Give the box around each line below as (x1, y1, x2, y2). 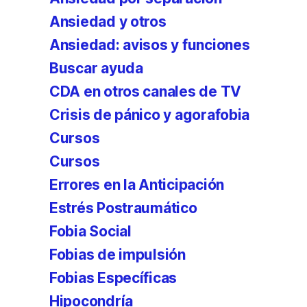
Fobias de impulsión (49, 246, 186, 263)
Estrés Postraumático (49, 199, 197, 217)
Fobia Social (49, 223, 132, 240)
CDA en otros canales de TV (49, 83, 241, 100)
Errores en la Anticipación (49, 176, 224, 193)
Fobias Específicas (49, 269, 177, 286)
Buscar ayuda (49, 60, 143, 77)
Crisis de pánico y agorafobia (49, 106, 250, 123)
